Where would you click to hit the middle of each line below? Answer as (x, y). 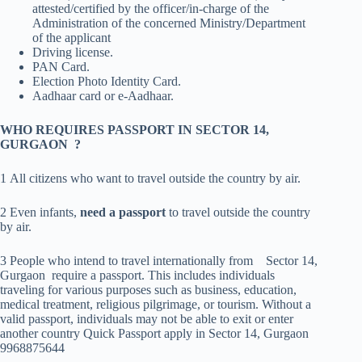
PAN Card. (61, 67)
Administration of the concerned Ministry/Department (169, 23)
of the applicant (72, 38)
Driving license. (73, 53)
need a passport (123, 213)
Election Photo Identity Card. (107, 82)
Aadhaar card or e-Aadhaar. (103, 96)
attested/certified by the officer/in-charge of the (151, 9)
